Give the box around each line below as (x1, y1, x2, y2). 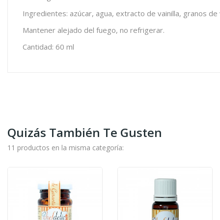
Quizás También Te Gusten (7, 124, 162, 141)
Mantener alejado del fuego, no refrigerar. (23, 25, 166, 35)
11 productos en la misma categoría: (7, 143, 124, 153)
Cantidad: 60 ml (23, 42, 74, 52)
